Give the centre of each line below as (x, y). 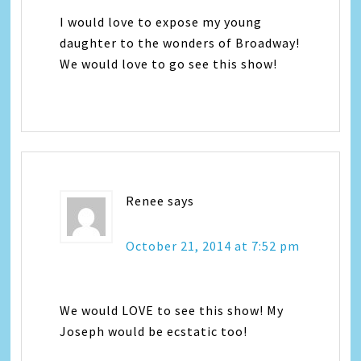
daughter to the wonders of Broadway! (180, 43)
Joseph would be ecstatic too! (154, 332)
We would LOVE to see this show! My (172, 311)
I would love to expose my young (161, 22)
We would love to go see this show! (169, 64)
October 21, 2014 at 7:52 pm (213, 246)
